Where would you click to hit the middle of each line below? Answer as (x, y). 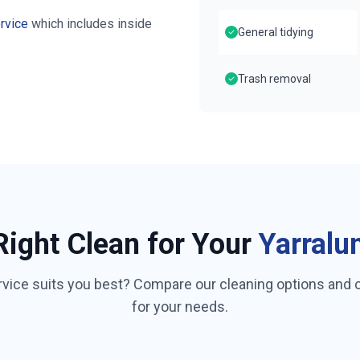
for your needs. (180, 307)
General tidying (276, 32)
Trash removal (274, 79)
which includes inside (90, 24)
